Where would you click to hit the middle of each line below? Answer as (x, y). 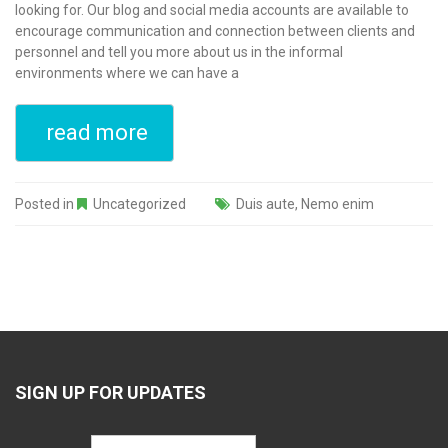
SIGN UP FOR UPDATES (110, 393)
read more (97, 133)
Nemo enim (337, 204)
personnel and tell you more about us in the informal (179, 52)
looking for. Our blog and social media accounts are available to (212, 10)
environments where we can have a (127, 73)
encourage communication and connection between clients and (215, 31)
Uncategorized (139, 204)
